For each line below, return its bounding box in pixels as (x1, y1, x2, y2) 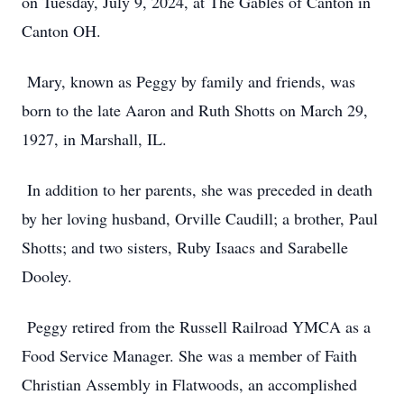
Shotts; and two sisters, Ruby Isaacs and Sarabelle (22, 236, 348, 258)
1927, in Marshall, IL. (22, 128, 167, 150)
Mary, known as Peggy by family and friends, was (22, 70, 355, 92)
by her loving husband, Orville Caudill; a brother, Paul (22, 207, 378, 229)
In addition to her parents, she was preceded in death (22, 179, 372, 200)
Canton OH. (22, 20, 101, 41)
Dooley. (22, 265, 72, 287)
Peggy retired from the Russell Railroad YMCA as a (22, 316, 371, 337)
